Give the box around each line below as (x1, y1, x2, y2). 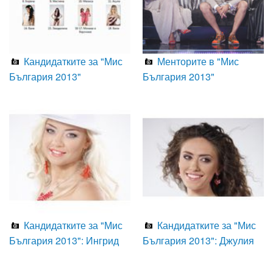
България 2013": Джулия (143, 233, 254, 247)
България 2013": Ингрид (9, 233, 119, 247)
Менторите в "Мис (155, 54, 239, 68)
